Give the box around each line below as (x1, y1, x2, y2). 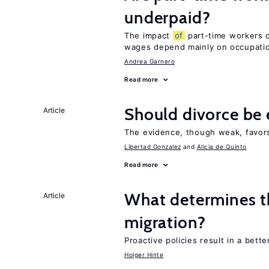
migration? (124, 212, 206, 232)
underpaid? (124, 7, 211, 28)
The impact (124, 31, 173, 40)
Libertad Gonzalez (124, 143, 181, 150)
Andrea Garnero (124, 58, 175, 65)
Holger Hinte (124, 251, 163, 258)
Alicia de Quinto (196, 143, 247, 150)
